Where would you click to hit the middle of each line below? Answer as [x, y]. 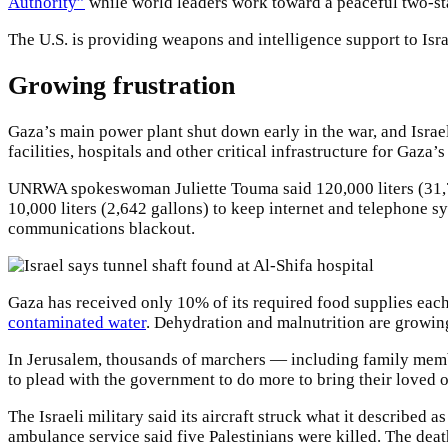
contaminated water [77, 323]
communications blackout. [101, 229]
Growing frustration [121, 86]
